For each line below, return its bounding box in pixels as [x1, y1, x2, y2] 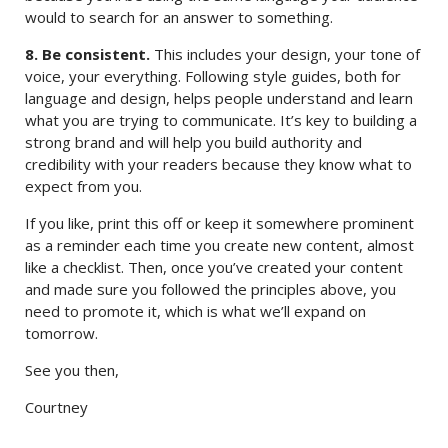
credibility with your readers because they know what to [25, 154, 412, 174]
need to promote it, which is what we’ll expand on [25, 301, 366, 321]
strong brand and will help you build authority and [25, 132, 362, 152]
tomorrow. [25, 323, 98, 343]
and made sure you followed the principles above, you [25, 279, 396, 299]
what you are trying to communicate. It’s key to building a [25, 110, 417, 130]
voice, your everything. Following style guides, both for [25, 66, 401, 86]
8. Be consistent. [25, 44, 150, 64]
